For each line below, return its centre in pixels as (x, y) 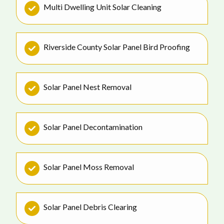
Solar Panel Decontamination (93, 127)
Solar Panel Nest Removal (87, 87)
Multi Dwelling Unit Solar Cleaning (102, 7)
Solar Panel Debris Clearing (90, 207)
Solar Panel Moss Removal (89, 167)
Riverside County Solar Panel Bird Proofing (117, 47)
